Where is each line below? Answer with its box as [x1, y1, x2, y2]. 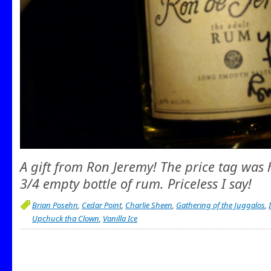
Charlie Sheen [125, 200, 172, 211]
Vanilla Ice [103, 213, 137, 224]
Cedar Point [82, 200, 122, 211]
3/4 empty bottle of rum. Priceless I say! [20, 174, 252, 192]
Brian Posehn [32, 200, 78, 211]
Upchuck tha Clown [32, 213, 99, 224]
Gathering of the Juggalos [176, 200, 265, 211]
